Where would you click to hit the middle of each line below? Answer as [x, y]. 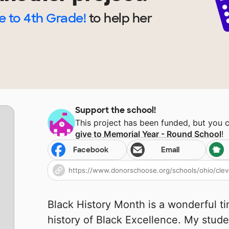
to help [109, 18]
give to [90, 134]
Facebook [91, 150]
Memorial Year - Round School [163, 134]
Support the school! [116, 110]
